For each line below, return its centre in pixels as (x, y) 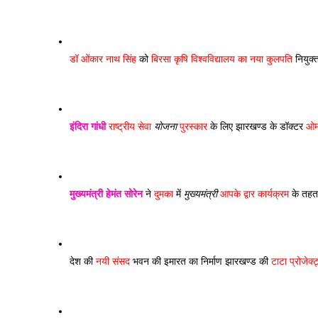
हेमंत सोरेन (124, 194)
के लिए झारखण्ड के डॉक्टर (257, 126)
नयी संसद (113, 261)
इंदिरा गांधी (88, 126)
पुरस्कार (192, 126)
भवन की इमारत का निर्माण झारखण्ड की (201, 261)
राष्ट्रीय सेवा (130, 126)
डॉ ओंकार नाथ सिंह (103, 59)
